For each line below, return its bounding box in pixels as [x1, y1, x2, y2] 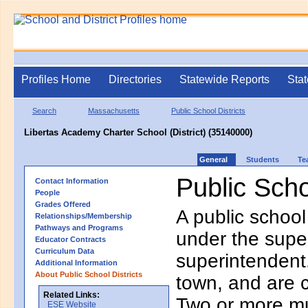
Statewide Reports [179, 74, 269, 85]
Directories [109, 74, 162, 85]
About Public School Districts [35, 269, 142, 278]
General [199, 155, 228, 164]
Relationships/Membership [35, 211, 132, 220]
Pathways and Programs [35, 223, 123, 232]
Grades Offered [35, 199, 91, 208]
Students [246, 155, 279, 164]
